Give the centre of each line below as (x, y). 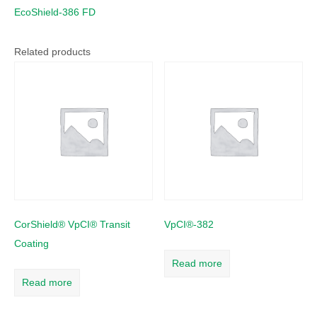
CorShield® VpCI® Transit (72, 225)
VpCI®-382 (189, 225)
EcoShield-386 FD (55, 12)
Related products (52, 51)
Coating (31, 244)
